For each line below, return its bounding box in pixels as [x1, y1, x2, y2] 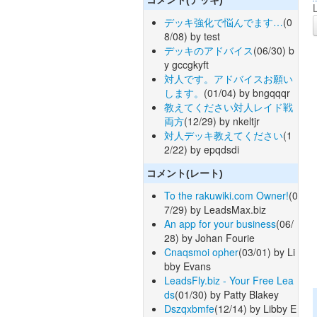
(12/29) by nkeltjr [184, 113, 260, 128]
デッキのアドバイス [164, 42, 253, 57]
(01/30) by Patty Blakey [175, 287, 279, 302]
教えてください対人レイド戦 [164, 99, 293, 114]
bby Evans [164, 259, 211, 274]
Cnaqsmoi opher [164, 245, 238, 260]
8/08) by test [164, 28, 220, 43]
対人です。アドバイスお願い [164, 71, 293, 86]
